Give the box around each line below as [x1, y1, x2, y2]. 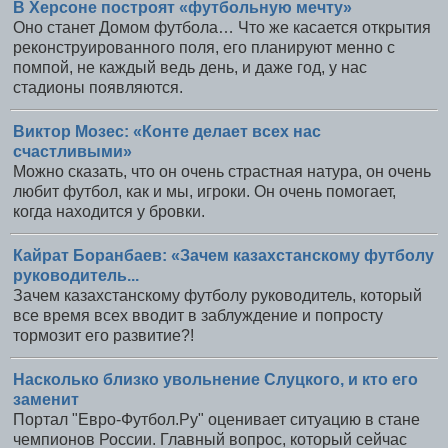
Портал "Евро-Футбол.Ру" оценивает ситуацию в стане [13, 410, 420, 428]
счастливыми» [13, 143, 132, 161]
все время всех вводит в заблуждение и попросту [13, 306, 383, 324]
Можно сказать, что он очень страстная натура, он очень [13, 163, 431, 181]
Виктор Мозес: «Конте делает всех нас [13, 123, 321, 141]
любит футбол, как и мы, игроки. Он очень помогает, [13, 183, 396, 201]
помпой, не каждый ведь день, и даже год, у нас [13, 59, 367, 77]
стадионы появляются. [13, 79, 183, 97]
